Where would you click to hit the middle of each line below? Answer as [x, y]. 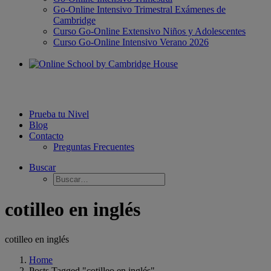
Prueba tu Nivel [59, 114]
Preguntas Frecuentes [94, 147]
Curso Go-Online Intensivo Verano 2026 [131, 42]
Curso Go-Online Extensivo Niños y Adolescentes [149, 31]
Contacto [46, 136]
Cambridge [74, 20]
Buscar [42, 167]
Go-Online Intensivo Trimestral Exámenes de [139, 9]
